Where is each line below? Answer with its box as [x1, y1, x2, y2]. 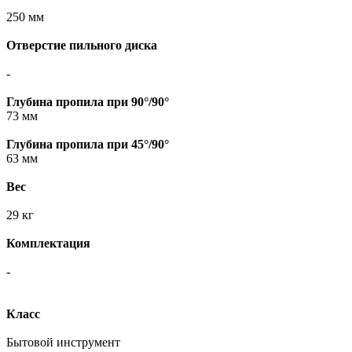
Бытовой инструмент [6, 335, 120, 350]
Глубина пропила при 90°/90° [6, 95, 169, 109]
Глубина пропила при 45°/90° [6, 137, 169, 152]
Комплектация [6, 236, 90, 251]
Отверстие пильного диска [6, 38, 157, 53]
